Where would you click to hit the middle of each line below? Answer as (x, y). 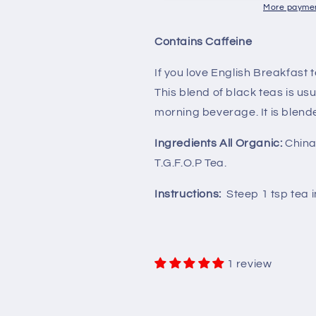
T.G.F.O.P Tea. (191, 163)
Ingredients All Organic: (219, 144)
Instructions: (188, 194)
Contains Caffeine (203, 42)
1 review (249, 264)
